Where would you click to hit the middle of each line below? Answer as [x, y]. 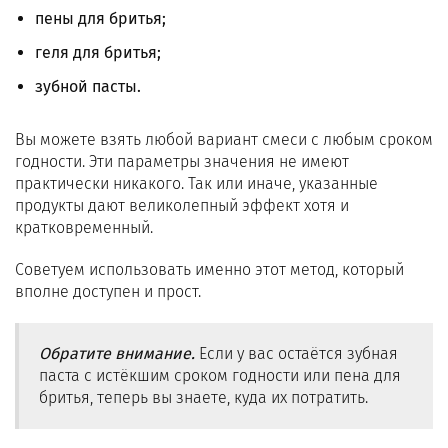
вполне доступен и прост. [108, 291]
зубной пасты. [88, 86]
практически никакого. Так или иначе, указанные [196, 183]
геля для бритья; [98, 52]
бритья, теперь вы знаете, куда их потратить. [203, 397]
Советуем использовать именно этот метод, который [209, 269]
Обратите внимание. [119, 353]
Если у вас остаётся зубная [298, 353]
